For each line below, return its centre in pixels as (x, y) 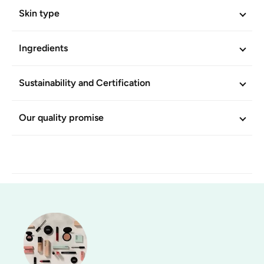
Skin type (39, 13)
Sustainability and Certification (85, 83)
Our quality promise (61, 118)
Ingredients (43, 48)
